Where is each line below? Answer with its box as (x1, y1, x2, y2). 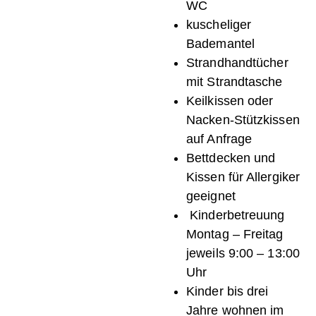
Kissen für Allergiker (186, 170, 300, 185)
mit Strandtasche (186, 75, 283, 90)
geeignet (186, 189, 236, 204)
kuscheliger (186, 18, 252, 32)
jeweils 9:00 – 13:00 (186, 246, 300, 261)
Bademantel (186, 37, 255, 51)
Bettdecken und (186, 151, 276, 166)
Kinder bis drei (186, 284, 269, 299)
